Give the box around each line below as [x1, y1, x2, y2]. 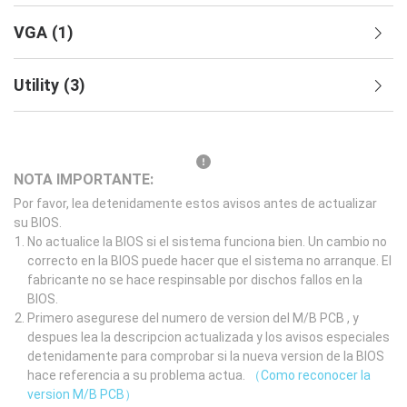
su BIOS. [14, 215, 62, 230]
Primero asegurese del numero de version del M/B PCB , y [27, 311, 359, 325]
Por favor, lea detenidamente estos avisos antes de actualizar [14, 196, 377, 211]
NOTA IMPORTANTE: [14, 171, 154, 188]
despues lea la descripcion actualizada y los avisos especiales [27, 330, 390, 344]
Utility [14, 74, 59, 94]
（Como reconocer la [248, 368, 371, 382]
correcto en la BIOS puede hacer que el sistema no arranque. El [27, 253, 392, 268]
